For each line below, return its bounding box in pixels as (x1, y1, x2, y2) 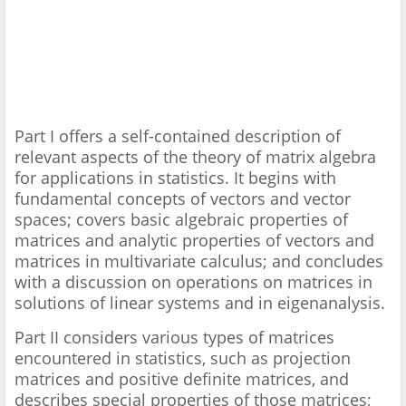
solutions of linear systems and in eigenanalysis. (14, 292, 390, 314)
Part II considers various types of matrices (14, 326, 334, 349)
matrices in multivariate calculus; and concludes (14, 250, 383, 273)
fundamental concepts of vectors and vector (14, 188, 351, 210)
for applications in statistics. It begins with (14, 167, 336, 189)
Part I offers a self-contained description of (14, 125, 341, 148)
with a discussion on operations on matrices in (14, 271, 372, 294)
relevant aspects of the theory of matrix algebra (14, 146, 376, 169)
